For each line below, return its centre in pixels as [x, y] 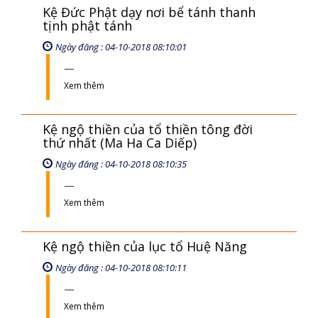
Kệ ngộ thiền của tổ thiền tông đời [148, 129]
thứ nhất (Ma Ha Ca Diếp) [120, 143]
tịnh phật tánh [87, 26]
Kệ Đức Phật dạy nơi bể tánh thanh [149, 12]
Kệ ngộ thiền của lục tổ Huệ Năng [145, 246]
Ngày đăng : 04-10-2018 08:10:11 [121, 268]
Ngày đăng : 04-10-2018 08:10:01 [121, 47]
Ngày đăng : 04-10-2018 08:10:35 [121, 164]
